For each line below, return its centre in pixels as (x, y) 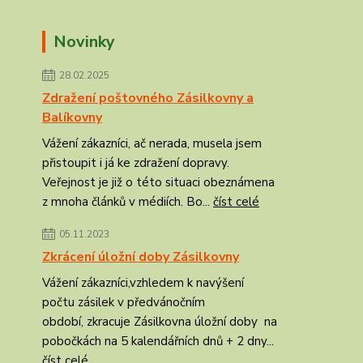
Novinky (84, 42)
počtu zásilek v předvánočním (124, 302)
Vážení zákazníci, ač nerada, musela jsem (152, 143)
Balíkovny (72, 117)
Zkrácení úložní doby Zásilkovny (141, 257)
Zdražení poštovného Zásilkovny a (148, 98)
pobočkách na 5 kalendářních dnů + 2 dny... (158, 341)
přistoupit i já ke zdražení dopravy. (136, 163)
